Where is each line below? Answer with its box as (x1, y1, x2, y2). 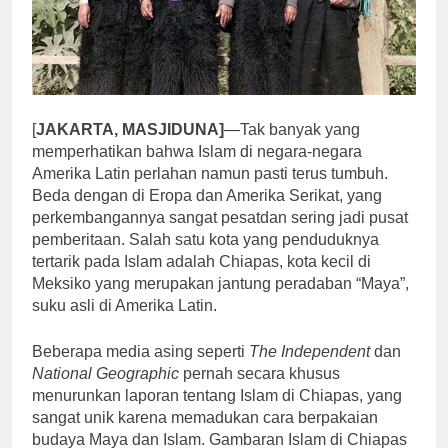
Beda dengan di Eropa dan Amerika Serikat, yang (32, 186, 382, 204)
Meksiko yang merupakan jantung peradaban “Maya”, (32, 274, 409, 292)
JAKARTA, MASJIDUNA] (36, 120, 224, 138)
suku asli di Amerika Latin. (32, 296, 217, 314)
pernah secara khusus (183, 364, 340, 382)
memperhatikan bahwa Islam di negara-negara (32, 142, 362, 160)
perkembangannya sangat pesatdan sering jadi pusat (32, 208, 408, 226)
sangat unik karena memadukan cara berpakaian (32, 408, 378, 426)
